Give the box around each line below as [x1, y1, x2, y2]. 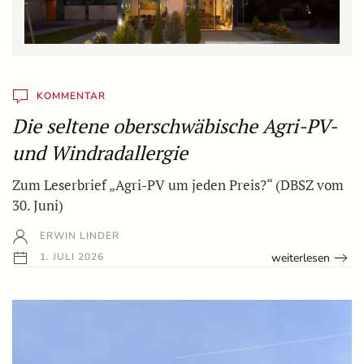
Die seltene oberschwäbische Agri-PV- [12, 113, 336, 140]
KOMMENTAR [37, 89, 106, 103]
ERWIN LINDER [37, 229, 119, 243]
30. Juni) [12, 196, 63, 215]
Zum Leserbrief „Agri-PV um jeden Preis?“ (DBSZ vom [12, 175, 344, 195]
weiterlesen [271, 249, 331, 266]
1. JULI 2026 [37, 250, 104, 264]
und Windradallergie [12, 140, 188, 167]
